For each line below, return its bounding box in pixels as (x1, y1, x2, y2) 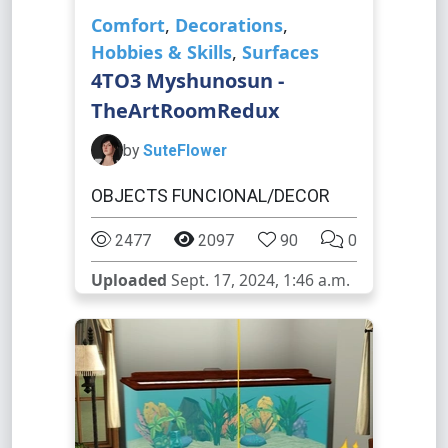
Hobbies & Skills (91, 40, 232, 64)
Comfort (91, 13, 165, 37)
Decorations (175, 13, 283, 37)
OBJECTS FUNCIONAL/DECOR (91, 185, 330, 206)
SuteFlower (143, 140, 227, 160)
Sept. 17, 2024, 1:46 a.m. (167, 269, 350, 291)
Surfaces (242, 40, 319, 64)
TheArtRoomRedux (91, 97, 280, 124)
